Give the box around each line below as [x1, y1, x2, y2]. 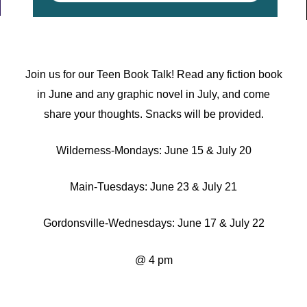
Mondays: [114, 143, 164, 156]
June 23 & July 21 [150, 180, 237, 193]
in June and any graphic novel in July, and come [37, 87, 270, 100]
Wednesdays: [108, 217, 177, 230]
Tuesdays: [97, 180, 150, 193]
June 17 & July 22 [177, 217, 265, 230]
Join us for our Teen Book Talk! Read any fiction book [25, 67, 282, 80]
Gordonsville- [42, 217, 108, 230]
